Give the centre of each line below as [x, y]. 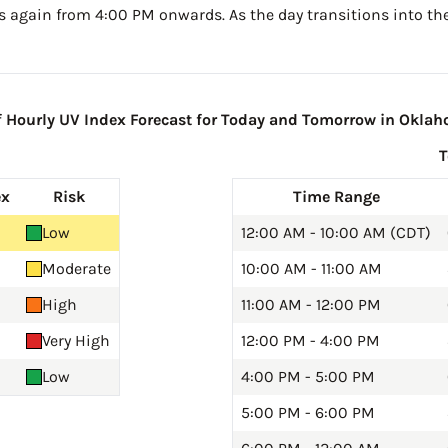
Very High [76, 341]
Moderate [76, 269]
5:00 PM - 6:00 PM [308, 413]
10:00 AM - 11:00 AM [311, 269]
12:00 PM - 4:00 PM [310, 341]
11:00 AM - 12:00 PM [311, 305]
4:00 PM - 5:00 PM [308, 377]
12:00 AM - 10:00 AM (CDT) [336, 233]
